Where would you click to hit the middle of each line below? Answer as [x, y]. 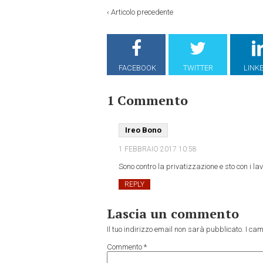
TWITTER [198, 68]
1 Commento [147, 100]
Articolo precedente [142, 12]
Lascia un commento [173, 214]
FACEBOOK [137, 68]
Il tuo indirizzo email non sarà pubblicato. [175, 230]
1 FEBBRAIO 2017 [149, 149]
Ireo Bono [143, 130]
